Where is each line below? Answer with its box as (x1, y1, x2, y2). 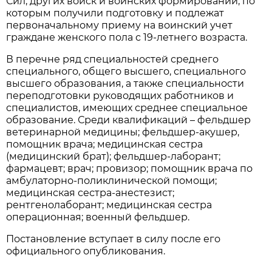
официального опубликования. (6, 245, 166, 257)
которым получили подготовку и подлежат (6, 7, 225, 19)
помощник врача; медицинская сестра (6, 138, 203, 150)
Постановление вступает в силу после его (6, 233, 221, 245)
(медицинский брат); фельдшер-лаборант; (6, 150, 221, 162)
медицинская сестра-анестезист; (6, 186, 175, 199)
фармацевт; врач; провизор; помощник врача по (6, 162, 253, 174)
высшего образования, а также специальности (6, 77, 245, 89)
